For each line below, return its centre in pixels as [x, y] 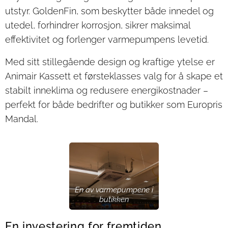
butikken [114, 200]
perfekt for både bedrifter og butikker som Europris [114, 104]
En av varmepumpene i [114, 190]
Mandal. [22, 119]
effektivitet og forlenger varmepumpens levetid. [107, 39]
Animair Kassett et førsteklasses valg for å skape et [114, 76]
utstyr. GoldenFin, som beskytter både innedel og [109, 11]
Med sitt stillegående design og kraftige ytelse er [110, 62]
